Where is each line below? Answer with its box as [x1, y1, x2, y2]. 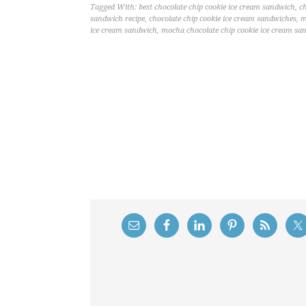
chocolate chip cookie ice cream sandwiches [149, 14, 296, 23]
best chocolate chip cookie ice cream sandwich [139, 3, 295, 12]
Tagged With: [90, 3, 139, 12]
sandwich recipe [90, 14, 145, 23]
